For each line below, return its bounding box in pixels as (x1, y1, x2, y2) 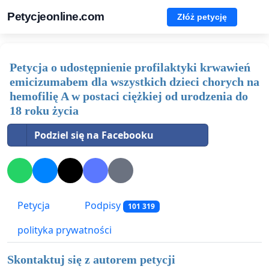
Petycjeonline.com (7, 10, 104, 23)
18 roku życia (10, 104, 79, 117)
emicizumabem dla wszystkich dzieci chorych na (10, 75, 259, 88)
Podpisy (82, 199, 123, 213)
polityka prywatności (17, 223, 112, 237)
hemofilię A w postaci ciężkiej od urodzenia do (10, 89, 248, 103)
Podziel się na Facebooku (34, 128, 154, 142)
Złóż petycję (177, 11, 227, 22)
